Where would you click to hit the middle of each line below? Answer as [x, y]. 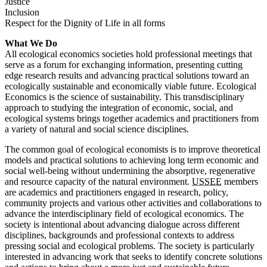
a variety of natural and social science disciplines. [97, 129]
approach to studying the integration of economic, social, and [119, 108]
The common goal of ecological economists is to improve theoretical [133, 150]
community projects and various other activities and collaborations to [133, 203]
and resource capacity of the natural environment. [98, 182]
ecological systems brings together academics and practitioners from [132, 119]
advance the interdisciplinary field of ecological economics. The [124, 214]
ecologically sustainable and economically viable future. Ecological [131, 86]
